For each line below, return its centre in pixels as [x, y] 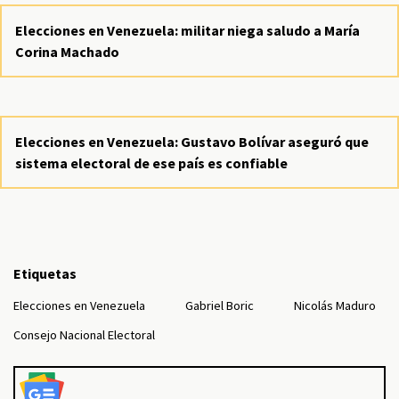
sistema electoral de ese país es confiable [151, 163]
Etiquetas [45, 273]
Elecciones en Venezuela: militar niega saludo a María [187, 30]
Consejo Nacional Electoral [84, 335]
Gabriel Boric [220, 305]
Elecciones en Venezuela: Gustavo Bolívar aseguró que [192, 142]
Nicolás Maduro [335, 305]
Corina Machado [67, 52]
